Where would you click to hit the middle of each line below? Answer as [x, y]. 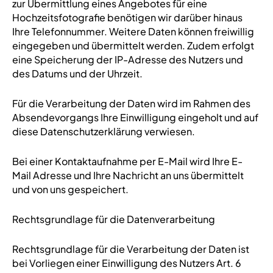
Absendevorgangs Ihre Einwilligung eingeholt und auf [135, 117]
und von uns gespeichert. [70, 189]
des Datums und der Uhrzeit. [77, 73]
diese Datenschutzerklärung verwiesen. [103, 131]
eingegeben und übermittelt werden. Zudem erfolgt [133, 45]
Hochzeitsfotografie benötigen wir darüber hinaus [127, 17]
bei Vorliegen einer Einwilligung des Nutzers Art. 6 [126, 263]
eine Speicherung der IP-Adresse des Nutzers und [127, 59]
